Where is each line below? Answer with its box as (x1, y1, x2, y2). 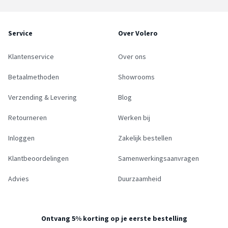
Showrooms (118, 72, 155, 81)
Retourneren (8, 112, 47, 122)
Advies (8, 174, 29, 183)
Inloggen (8, 133, 35, 142)
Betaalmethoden (8, 72, 59, 81)
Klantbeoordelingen (8, 153, 69, 163)
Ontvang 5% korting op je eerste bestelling (41, 213, 187, 223)
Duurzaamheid (118, 174, 161, 183)
